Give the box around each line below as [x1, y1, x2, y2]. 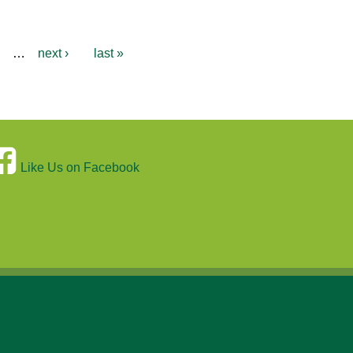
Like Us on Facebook [20, 161, 139, 175]
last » [94, 46, 124, 61]
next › [38, 46, 69, 61]
